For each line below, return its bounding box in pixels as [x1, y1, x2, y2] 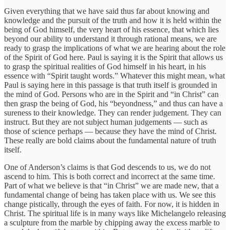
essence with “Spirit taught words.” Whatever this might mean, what [4, 71, 225, 81]
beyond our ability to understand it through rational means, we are [4, 34, 217, 44]
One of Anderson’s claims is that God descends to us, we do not [4, 163, 210, 172]
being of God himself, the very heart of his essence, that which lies [4, 25, 219, 34]
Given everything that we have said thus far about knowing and [4, 7, 209, 16]
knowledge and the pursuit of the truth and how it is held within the [4, 16, 221, 25]
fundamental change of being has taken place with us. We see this [4, 190, 216, 200]
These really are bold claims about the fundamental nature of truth [4, 136, 216, 145]
